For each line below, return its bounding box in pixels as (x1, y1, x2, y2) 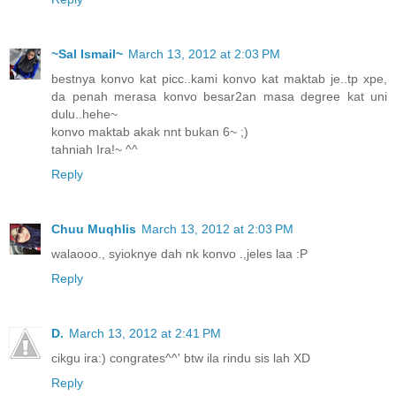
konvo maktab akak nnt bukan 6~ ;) (51, 124, 248, 139)
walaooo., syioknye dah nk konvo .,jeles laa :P (51, 246, 308, 261)
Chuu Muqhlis (51, 221, 136, 236)
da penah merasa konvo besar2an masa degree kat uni (51, 88, 387, 103)
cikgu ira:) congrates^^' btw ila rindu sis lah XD (51, 350, 310, 365)
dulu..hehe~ (51, 106, 118, 121)
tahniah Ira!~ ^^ (51, 141, 138, 156)
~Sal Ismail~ (51, 46, 123, 61)
